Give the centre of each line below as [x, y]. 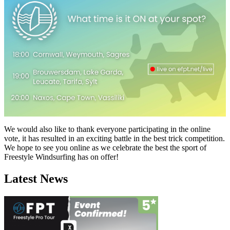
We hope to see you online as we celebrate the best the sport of [105, 147]
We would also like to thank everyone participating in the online [107, 129]
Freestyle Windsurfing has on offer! [61, 157]
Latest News [36, 178]
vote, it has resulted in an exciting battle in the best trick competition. [114, 138]
